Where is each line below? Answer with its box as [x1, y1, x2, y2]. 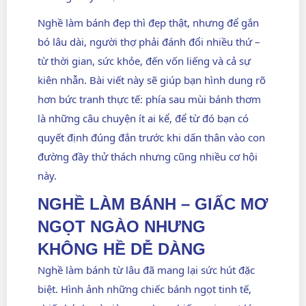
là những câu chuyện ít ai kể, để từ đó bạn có [38, 111, 249, 125]
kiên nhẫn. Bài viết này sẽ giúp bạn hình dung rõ [38, 72, 266, 87]
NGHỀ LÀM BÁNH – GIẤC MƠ [38, 195, 268, 214]
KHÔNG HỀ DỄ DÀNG [38, 240, 206, 259]
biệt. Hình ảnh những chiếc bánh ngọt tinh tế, [38, 282, 251, 296]
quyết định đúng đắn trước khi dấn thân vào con [38, 130, 265, 144]
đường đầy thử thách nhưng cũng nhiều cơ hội [38, 149, 258, 163]
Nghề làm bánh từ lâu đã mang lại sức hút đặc [38, 263, 255, 277]
